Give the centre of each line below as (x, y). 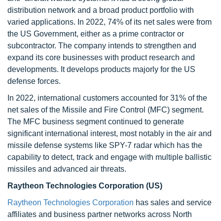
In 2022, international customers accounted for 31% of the (107, 98)
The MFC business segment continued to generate (96, 122)
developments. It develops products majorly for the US (101, 69)
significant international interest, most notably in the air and (110, 133)
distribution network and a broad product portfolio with (101, 10)
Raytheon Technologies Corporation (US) (85, 186)
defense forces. (34, 81)
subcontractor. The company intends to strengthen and (102, 46)
